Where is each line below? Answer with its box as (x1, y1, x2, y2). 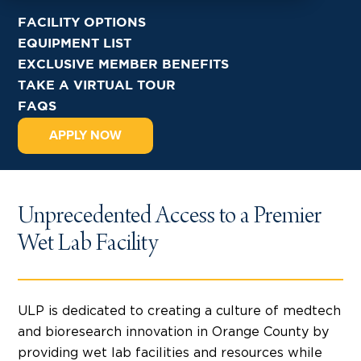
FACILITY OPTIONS (18, 16, 146, 29)
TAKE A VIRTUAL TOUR (18, 79, 176, 92)
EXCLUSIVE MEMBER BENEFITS (18, 58, 229, 71)
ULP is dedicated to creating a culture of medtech (18, 304, 341, 317)
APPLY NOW (49, 127, 122, 143)
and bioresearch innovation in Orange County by (18, 325, 329, 338)
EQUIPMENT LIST (18, 37, 131, 50)
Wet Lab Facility (18, 231, 158, 258)
